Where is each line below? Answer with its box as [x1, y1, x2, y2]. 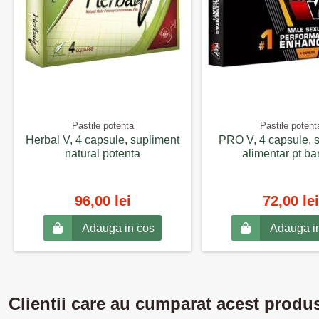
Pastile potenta [71, 120, 134, 132]
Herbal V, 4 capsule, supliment [26, 134, 179, 147]
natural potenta [65, 147, 140, 160]
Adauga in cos [82, 222, 155, 235]
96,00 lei [74, 192, 131, 209]
